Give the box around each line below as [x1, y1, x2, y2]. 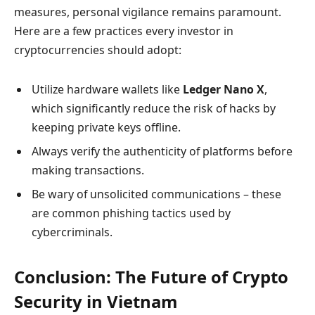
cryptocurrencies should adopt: [14, 42, 181, 58]
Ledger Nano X [183, 81, 264, 97]
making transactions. [32, 162, 144, 178]
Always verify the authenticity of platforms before [32, 143, 292, 159]
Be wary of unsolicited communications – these [32, 186, 281, 202]
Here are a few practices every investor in [14, 23, 233, 39]
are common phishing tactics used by [32, 205, 231, 221]
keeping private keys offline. [32, 119, 181, 135]
